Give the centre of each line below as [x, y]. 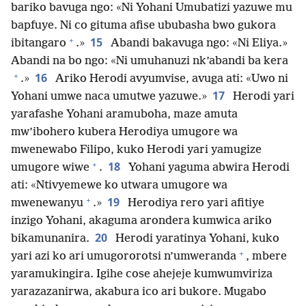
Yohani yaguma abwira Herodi [208, 168]
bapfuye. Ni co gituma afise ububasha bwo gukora [143, 26]
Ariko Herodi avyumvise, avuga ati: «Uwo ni [170, 79]
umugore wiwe [50, 168]
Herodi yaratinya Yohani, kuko [196, 239]
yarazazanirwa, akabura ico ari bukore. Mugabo [139, 292]
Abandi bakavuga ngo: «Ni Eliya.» [198, 44]
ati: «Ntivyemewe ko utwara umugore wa [119, 186]
